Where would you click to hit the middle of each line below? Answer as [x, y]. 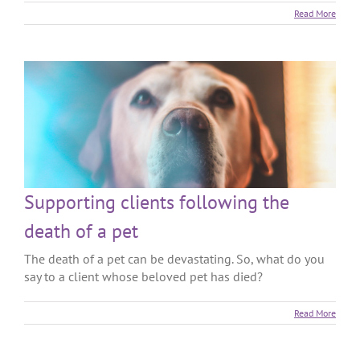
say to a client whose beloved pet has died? [143, 276]
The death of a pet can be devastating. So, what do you [174, 258]
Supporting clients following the [157, 202]
